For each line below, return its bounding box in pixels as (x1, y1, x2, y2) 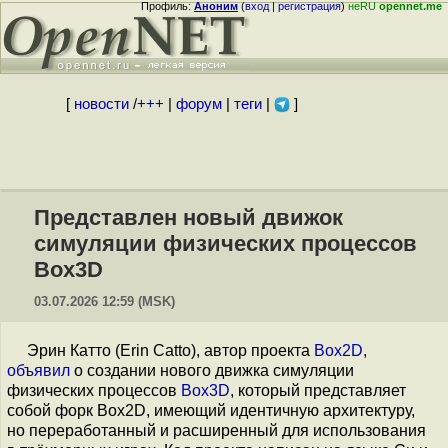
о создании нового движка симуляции (70, 362, 354, 379)
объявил (7, 362, 70, 379)
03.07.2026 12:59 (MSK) (34, 294, 175, 309)
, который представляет (230, 382, 406, 399)
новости (73, 96, 129, 112)
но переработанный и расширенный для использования (7, 422, 426, 439)
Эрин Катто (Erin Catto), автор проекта (27, 342, 314, 359)
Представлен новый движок (34, 205, 343, 230)
